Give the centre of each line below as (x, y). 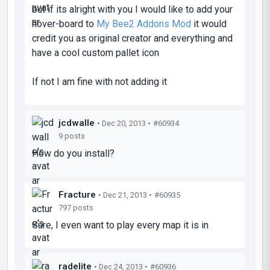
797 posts (76, 207)
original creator (120, 38)
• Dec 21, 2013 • (125, 195)
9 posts (72, 136)
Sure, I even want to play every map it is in (120, 225)
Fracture (77, 194)
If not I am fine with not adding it (99, 81)
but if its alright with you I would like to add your (132, 9)
